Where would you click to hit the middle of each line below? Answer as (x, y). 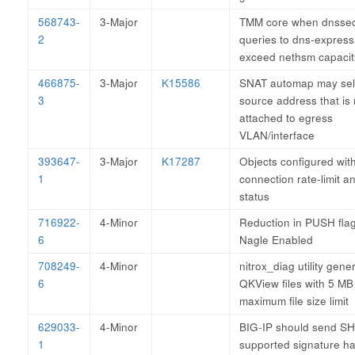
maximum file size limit (294, 301)
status (254, 196)
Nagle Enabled (276, 240)
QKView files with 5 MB (296, 283)
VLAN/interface (277, 135)
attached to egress (286, 118)
